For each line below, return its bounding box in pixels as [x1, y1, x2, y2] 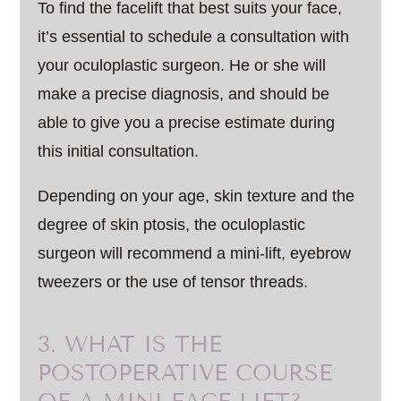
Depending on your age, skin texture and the [38, 187, 355, 205]
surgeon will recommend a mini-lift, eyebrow [38, 244, 352, 262]
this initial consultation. [38, 142, 200, 160]
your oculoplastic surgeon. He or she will [38, 56, 327, 74]
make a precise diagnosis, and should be [38, 85, 330, 103]
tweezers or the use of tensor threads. [38, 273, 309, 291]
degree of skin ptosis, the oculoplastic [38, 216, 306, 234]
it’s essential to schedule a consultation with [38, 28, 350, 46]
